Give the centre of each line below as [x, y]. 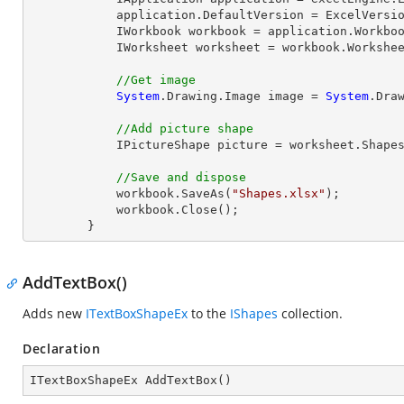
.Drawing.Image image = [243, 96]
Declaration [62, 349]
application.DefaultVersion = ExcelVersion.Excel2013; [73, 15]
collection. [310, 313]
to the [209, 313]
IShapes [254, 313]
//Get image [156, 80]
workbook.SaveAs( [174, 193]
